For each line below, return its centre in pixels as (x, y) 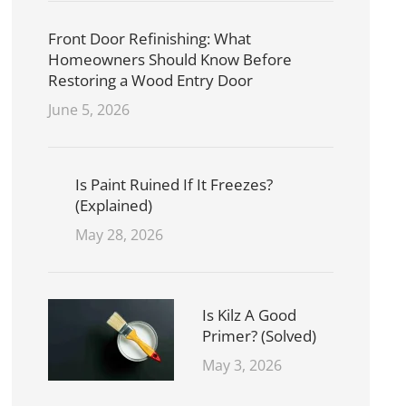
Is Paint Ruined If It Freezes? (174, 185)
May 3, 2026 (242, 366)
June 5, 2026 (89, 110)
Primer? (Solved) (260, 336)
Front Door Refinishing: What (150, 39)
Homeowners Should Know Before (170, 60)
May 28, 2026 (120, 235)
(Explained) (114, 206)
